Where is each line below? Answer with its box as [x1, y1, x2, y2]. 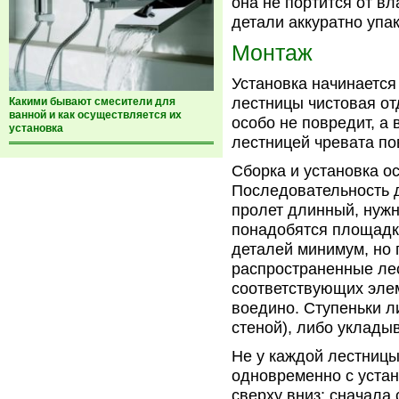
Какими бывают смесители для [9, 95, 175, 108]
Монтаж [232, 40, 313, 65]
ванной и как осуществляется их [9, 109, 182, 121]
